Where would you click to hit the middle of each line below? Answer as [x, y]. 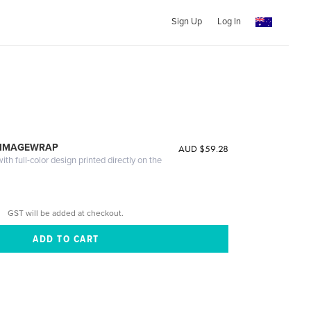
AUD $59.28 [203, 149]
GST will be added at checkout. [66, 213]
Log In [229, 22]
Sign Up [186, 22]
